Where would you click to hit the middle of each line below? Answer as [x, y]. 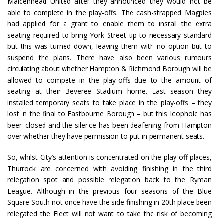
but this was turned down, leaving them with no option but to [109, 46]
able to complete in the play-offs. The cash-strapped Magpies [109, 13]
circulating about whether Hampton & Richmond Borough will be [109, 69]
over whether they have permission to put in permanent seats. [106, 136]
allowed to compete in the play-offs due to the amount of [109, 80]
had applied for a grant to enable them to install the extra [109, 24]
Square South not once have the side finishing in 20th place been [109, 202]
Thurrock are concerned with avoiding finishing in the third [109, 169]
